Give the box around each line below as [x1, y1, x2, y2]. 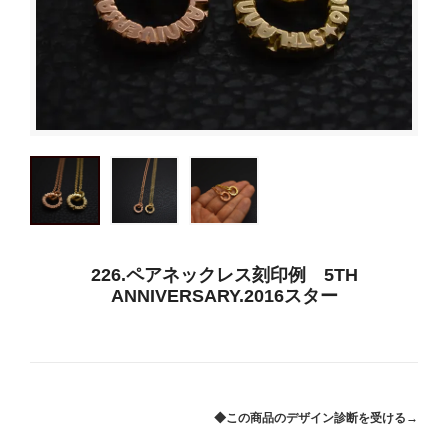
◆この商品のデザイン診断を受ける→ [214, 410, 418, 425]
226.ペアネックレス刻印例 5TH [90, 265, 358, 286]
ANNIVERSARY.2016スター [110, 286, 338, 307]
